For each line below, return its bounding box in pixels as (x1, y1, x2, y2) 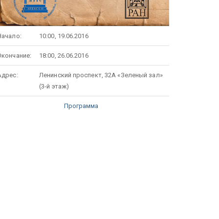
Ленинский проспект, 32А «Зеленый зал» (39, 71, 163, 79)
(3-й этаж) (39, 82, 69, 90)
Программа (64, 102, 99, 109)
